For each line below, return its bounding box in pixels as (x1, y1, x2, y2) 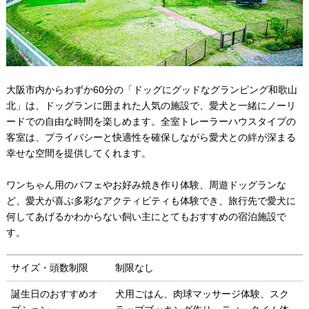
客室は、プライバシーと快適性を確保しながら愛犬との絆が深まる (6, 131, 296, 143)
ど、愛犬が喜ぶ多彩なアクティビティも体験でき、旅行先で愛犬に (6, 195, 296, 206)
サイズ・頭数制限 (10, 261, 88, 273)
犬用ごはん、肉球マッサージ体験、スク (114, 288, 289, 299)
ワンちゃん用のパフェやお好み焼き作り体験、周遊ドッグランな (6, 179, 286, 190)
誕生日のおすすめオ (10, 288, 98, 299)
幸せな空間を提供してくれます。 (6, 147, 151, 159)
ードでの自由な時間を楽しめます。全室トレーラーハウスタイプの (6, 115, 296, 127)
